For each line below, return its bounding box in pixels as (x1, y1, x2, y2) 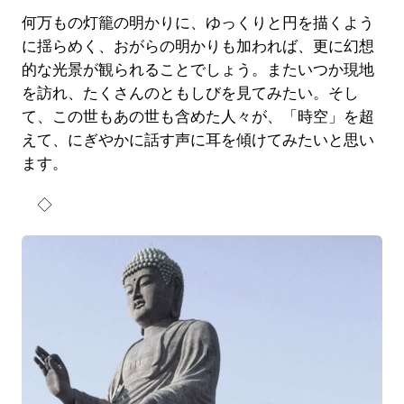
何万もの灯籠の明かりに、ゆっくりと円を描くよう (21, 14, 374, 32)
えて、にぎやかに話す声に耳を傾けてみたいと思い (21, 132, 374, 150)
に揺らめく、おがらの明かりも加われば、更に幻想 (21, 38, 374, 56)
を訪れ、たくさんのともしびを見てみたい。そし (21, 85, 359, 103)
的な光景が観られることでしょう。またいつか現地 (21, 61, 374, 79)
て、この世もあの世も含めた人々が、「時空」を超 (21, 108, 374, 126)
